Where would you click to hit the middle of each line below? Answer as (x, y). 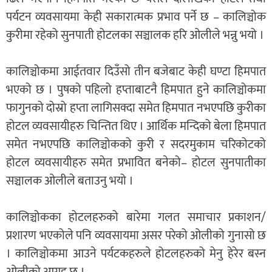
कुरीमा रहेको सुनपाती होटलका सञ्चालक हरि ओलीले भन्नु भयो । (135, 35)
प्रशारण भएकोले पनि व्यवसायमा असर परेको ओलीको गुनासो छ (136, 235)
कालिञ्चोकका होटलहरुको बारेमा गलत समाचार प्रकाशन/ (136, 217)
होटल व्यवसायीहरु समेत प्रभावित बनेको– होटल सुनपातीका (136, 162)
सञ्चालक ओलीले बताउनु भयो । (70, 181)
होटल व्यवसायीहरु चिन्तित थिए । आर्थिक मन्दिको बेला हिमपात (136, 126)
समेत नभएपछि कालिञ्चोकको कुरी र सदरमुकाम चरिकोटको (136, 144)
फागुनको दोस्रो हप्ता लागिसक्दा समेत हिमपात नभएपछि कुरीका (136, 108)
